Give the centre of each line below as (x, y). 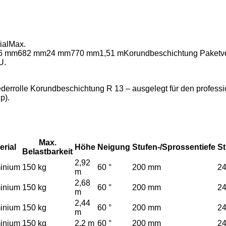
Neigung (114, 147)
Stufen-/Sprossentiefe (174, 147)
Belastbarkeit (47, 151)
